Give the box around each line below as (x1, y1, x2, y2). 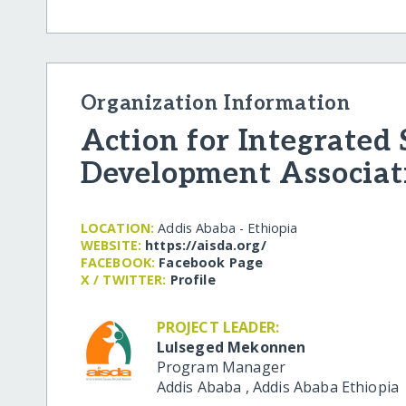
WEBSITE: (80, 237, 142, 255)
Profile (169, 271, 216, 289)
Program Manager (156, 357, 286, 378)
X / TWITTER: (80, 271, 167, 289)
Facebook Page (159, 254, 264, 272)
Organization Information (80, 91, 351, 116)
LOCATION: (80, 219, 155, 237)
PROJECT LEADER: (156, 317, 280, 338)
